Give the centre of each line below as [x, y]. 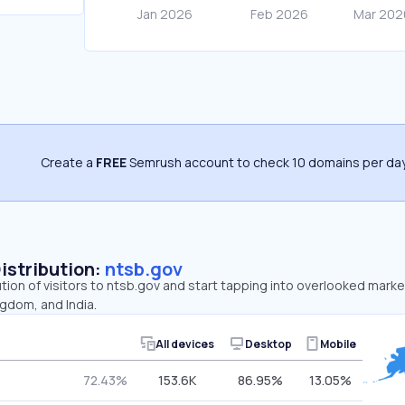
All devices [185, 344]
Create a [68, 162]
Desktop [268, 344]
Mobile [338, 344]
